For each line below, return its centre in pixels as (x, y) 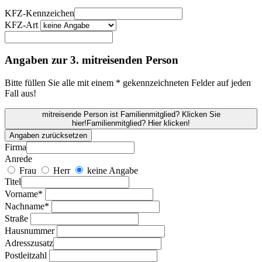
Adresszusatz (29, 243)
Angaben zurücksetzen (48, 136)
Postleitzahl (26, 256)
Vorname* (24, 194)
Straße (16, 219)
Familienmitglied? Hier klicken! (138, 123)
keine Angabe (111, 171)
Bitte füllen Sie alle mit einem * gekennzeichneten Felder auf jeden (128, 83)
